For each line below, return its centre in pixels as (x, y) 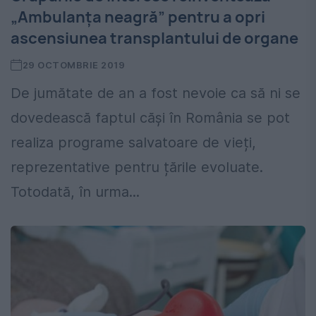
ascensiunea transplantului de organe (154, 38)
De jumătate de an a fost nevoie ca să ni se (156, 93)
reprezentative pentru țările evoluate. (137, 168)
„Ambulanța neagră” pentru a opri (138, 17)
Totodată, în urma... (75, 192)
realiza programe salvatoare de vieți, (133, 143)
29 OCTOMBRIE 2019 (74, 65)
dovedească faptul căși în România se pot (150, 118)
